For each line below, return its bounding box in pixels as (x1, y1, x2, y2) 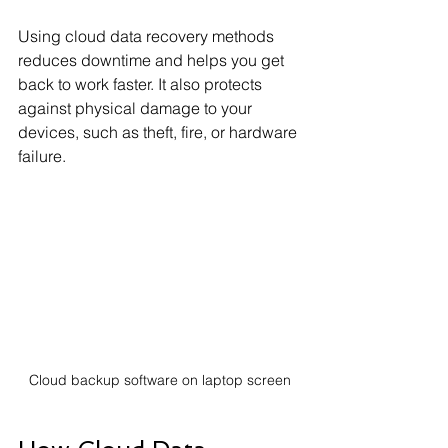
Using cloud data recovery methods (18, 26, 278, 46)
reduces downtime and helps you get (18, 50, 288, 70)
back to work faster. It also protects (18, 74, 266, 94)
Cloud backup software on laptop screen (29, 370, 291, 389)
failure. (18, 146, 66, 166)
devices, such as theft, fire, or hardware (18, 122, 301, 142)
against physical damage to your (18, 98, 256, 118)
